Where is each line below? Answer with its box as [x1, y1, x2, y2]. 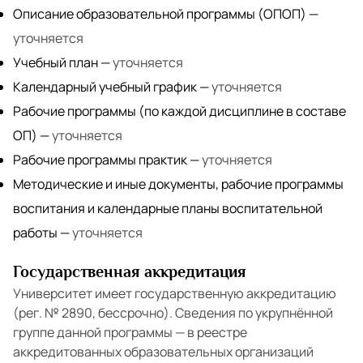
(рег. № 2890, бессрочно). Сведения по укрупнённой [13, 304, 333, 322]
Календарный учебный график [13, 78, 197, 96]
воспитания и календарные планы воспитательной [13, 199, 322, 217]
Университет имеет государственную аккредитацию [13, 284, 336, 302]
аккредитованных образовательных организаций [13, 343, 314, 361]
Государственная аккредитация [13, 263, 246, 280]
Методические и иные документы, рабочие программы [13, 175, 344, 193]
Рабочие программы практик [13, 151, 187, 169]
